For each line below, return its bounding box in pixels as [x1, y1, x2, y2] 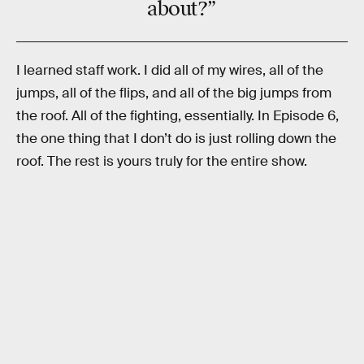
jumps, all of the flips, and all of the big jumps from [16, 84, 331, 102]
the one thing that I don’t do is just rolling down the [16, 130, 336, 148]
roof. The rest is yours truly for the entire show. [16, 153, 307, 171]
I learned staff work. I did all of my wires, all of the [16, 62, 323, 80]
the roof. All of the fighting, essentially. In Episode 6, [16, 107, 339, 125]
